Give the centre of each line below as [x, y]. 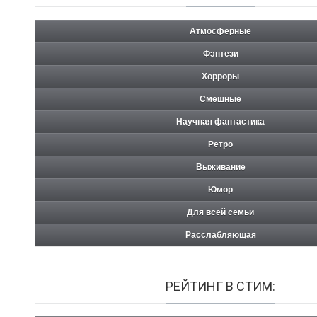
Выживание [220, 167]
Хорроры [220, 76]
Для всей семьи [220, 212]
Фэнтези [220, 53]
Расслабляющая [220, 235]
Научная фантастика [220, 121]
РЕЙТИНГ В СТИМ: [220, 286]
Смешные [220, 99]
